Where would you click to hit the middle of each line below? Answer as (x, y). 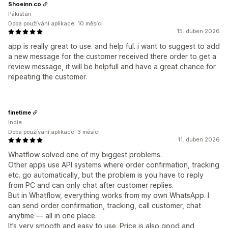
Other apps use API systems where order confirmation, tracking (114, 165)
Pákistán (20, 14)
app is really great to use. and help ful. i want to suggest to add (114, 46)
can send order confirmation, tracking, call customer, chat (105, 205)
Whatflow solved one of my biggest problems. (85, 154)
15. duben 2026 (198, 31)
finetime (20, 112)
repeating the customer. (48, 77)
